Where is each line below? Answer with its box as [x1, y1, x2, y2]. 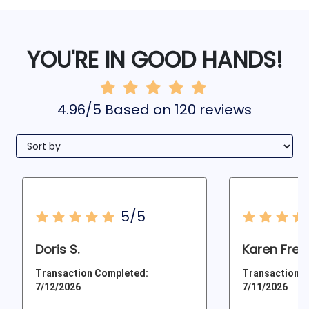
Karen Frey [241, 241, 306, 259]
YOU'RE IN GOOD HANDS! [26, 44, 283, 76]
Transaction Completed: [34, 267, 148, 279]
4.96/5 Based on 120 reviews [57, 100, 252, 120]
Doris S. [34, 241, 79, 259]
